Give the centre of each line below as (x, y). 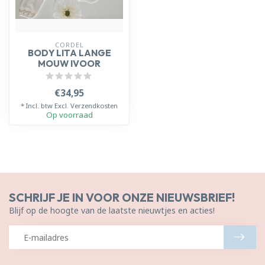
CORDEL (69, 45)
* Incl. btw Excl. (46, 106)
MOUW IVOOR (69, 64)
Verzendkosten (94, 106)
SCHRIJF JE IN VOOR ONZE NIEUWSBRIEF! (122, 197)
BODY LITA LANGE (69, 53)
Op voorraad (69, 115)
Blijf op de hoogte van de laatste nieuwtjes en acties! (112, 210)
